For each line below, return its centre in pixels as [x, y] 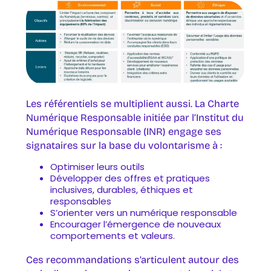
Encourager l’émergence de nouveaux [135, 224]
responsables [80, 201]
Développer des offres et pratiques [130, 178]
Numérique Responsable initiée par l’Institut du [135, 117]
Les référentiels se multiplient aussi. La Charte [132, 103]
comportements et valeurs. [112, 236]
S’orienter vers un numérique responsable [143, 213]
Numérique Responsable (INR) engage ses [123, 131]
